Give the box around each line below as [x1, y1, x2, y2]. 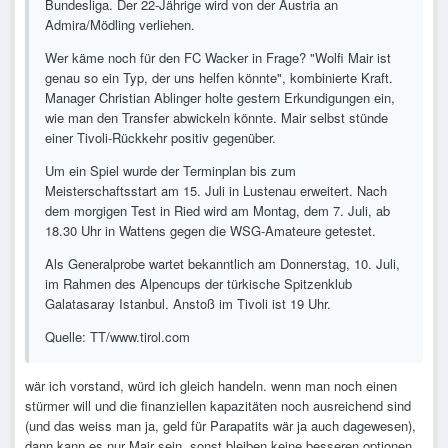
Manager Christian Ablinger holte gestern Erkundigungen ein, [45, 88, 395, 108]
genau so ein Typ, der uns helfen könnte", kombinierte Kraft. [45, 68, 393, 88]
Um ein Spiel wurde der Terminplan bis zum [45, 161, 296, 181]
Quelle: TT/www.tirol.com [45, 327, 190, 347]
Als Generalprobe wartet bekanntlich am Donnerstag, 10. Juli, [45, 254, 400, 274]
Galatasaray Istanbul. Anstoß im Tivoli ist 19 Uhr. [45, 294, 331, 314]
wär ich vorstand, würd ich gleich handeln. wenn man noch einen [25, 376, 397, 396]
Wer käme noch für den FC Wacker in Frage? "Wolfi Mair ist [45, 48, 391, 68]
